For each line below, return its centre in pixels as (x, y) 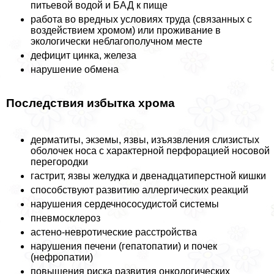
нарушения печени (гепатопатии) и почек (124, 246)
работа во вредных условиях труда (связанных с (141, 20)
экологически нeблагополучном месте (117, 42)
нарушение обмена (75, 70)
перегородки (59, 161)
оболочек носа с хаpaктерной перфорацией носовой (150, 150)
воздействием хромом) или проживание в (126, 31)
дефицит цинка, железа (83, 56)
